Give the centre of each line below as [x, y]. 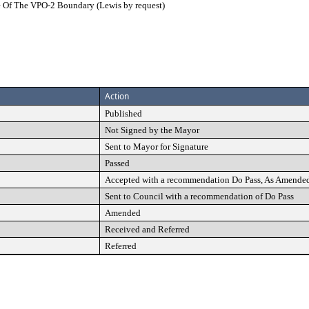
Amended [123, 213]
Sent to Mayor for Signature [157, 147]
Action [117, 96]
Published [123, 113]
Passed [117, 163]
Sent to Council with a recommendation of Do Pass [199, 196]
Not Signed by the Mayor [152, 130]
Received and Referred [147, 229]
